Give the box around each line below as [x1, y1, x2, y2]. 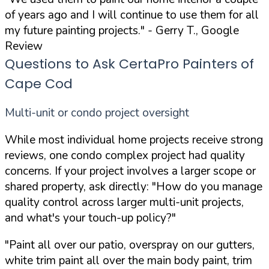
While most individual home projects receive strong [5, 131, 263, 148]
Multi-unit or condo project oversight [5, 104, 189, 121]
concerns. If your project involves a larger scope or [5, 163, 256, 179]
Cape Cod [5, 74, 73, 93]
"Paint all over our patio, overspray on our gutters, [5, 237, 255, 253]
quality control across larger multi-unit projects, [5, 194, 244, 210]
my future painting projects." [5, 22, 145, 38]
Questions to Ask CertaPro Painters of [5, 54, 254, 73]
